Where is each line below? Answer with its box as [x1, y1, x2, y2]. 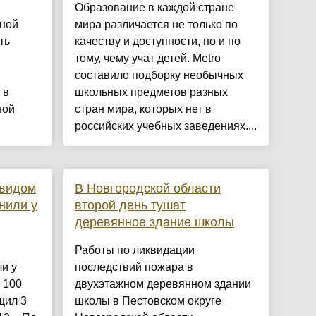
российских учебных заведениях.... [75, 120, 257, 133]
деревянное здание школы [75, 215, 235, 230]
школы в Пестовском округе [75, 295, 222, 308]
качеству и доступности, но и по [75, 35, 241, 48]
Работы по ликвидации [75, 244, 195, 257]
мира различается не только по [75, 18, 238, 31]
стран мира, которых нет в [75, 103, 212, 116]
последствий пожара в [75, 261, 194, 274]
